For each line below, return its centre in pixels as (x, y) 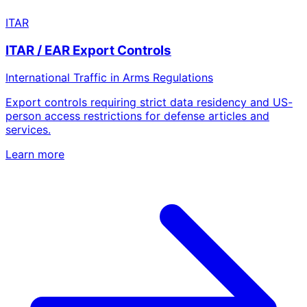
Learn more (35, 155)
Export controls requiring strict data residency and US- (149, 102)
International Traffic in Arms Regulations (109, 78)
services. (28, 130)
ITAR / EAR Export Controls (88, 50)
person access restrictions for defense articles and (137, 116)
